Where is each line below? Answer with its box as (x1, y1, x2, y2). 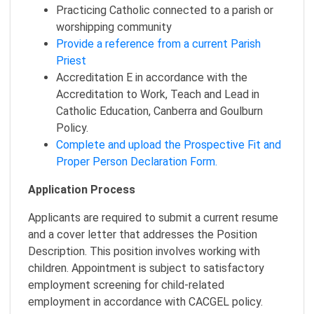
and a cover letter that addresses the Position (28, 227, 257, 241)
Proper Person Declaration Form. (56, 154, 217, 168)
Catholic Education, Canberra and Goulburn (56, 104, 263, 118)
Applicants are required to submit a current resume (28, 210, 278, 224)
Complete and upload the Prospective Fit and (56, 137, 281, 151)
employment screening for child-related (28, 278, 224, 292)
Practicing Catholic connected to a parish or (56, 3, 273, 17)
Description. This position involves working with (28, 244, 260, 258)
